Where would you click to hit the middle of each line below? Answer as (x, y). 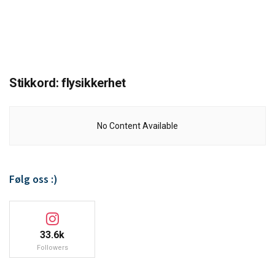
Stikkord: (35, 83)
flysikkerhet (94, 83)
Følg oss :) (33, 179)
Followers (52, 248)
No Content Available (137, 126)
